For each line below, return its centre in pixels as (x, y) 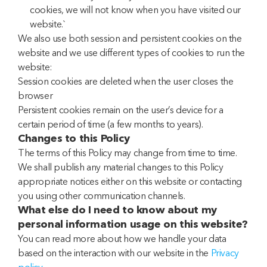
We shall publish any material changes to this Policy (121, 167)
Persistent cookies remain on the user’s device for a (121, 110)
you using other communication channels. (102, 195)
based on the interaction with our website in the (114, 253)
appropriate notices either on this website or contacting (130, 181)
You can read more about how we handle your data (122, 238)
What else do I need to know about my (117, 210)
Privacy (225, 253)
